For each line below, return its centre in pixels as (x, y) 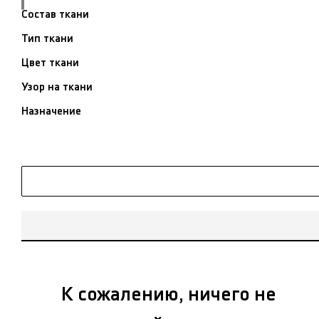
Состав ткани (55, 14)
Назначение (51, 111)
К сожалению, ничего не (169, 294)
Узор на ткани (57, 87)
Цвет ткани (50, 63)
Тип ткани (47, 38)
